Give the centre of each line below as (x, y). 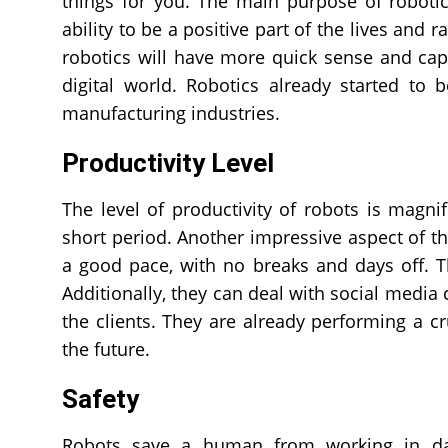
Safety (100, 399)
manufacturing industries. (171, 113)
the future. (106, 349)
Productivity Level (168, 163)
